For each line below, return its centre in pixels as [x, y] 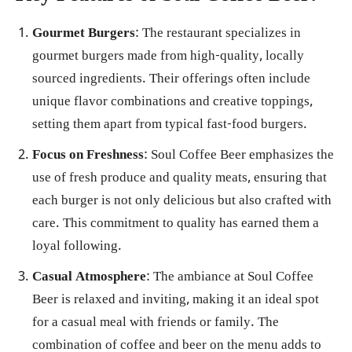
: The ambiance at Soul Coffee [230, 277]
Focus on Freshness [88, 156]
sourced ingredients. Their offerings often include [171, 79]
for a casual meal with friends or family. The [156, 323]
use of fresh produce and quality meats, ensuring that [180, 178]
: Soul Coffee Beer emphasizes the [239, 156]
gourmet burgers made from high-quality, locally [168, 57]
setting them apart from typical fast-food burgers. [170, 125]
